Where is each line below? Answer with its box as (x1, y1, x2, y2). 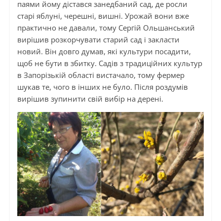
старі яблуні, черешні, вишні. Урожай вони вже (17, 11, 189, 21)
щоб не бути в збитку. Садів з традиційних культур (17, 58, 202, 69)
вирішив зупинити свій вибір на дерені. (17, 94, 163, 104)
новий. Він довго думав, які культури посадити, (17, 46, 191, 57)
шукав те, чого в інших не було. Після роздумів (17, 82, 188, 92)
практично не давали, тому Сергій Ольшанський (17, 23, 195, 33)
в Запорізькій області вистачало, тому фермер (17, 70, 184, 80)
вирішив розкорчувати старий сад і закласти (17, 35, 180, 45)
